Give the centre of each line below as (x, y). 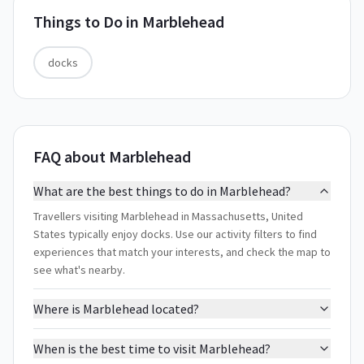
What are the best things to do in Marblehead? (162, 191)
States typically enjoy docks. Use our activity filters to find (175, 234)
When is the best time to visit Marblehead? (152, 349)
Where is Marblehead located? (116, 309)
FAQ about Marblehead (112, 156)
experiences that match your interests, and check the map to (182, 252)
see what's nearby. (79, 270)
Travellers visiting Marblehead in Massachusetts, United (168, 216)
